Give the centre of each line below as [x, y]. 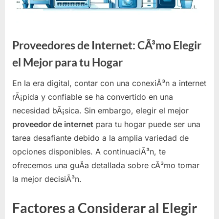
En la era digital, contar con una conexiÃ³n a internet [109, 83]
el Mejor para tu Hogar [67, 62]
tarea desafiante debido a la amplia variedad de [100, 138]
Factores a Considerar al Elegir [105, 208]
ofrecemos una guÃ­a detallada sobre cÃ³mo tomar [106, 165]
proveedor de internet [53, 124]
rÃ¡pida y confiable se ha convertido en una [93, 97]
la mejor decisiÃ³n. [47, 179]
